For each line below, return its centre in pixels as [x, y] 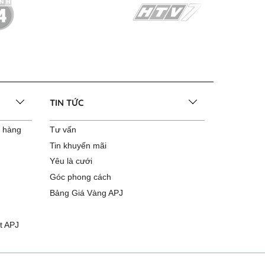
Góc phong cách [80, 177]
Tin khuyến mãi [78, 145]
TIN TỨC [66, 103]
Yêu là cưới [71, 161]
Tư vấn [63, 129]
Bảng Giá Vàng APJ [86, 193]
